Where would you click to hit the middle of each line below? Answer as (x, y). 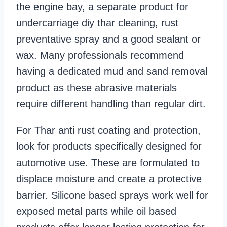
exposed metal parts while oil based (96, 212)
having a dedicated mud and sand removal (112, 72)
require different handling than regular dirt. (111, 104)
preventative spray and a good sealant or (108, 39)
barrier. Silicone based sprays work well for (112, 195)
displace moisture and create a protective (109, 179)
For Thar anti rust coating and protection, (108, 130)
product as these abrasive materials (97, 88)
